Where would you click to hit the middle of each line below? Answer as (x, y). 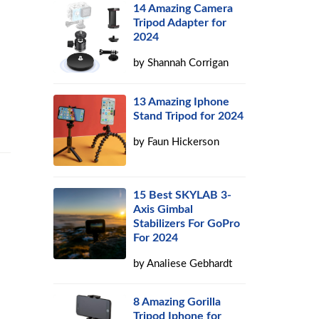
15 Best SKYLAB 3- (183, 195)
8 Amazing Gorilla (177, 302)
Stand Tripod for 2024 (189, 116)
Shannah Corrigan (188, 63)
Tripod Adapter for (180, 23)
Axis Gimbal (163, 209)
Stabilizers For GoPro (187, 224)
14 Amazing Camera (183, 9)
